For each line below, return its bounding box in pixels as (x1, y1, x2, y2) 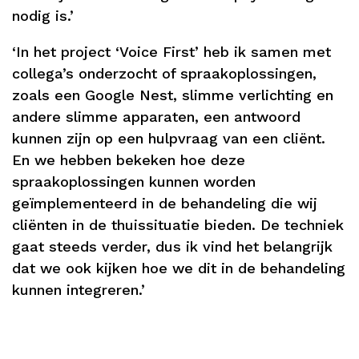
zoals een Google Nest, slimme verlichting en (12, 86, 333, 103)
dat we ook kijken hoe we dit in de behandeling (12, 259, 345, 276)
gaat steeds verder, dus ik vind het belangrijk (12, 237, 333, 255)
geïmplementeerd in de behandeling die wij (12, 194, 317, 212)
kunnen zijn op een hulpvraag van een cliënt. (12, 129, 325, 147)
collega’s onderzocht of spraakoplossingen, (12, 64, 317, 82)
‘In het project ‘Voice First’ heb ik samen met (12, 42, 331, 60)
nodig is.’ (12, 6, 74, 24)
